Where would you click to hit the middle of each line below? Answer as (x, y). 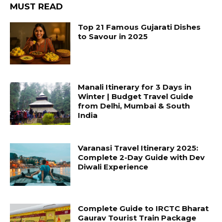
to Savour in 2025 (113, 36)
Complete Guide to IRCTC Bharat (143, 208)
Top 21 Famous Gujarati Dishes (139, 27)
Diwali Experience (113, 167)
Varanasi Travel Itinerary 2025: (138, 148)
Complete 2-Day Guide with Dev (141, 158)
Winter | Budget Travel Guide (136, 97)
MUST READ (36, 6)
